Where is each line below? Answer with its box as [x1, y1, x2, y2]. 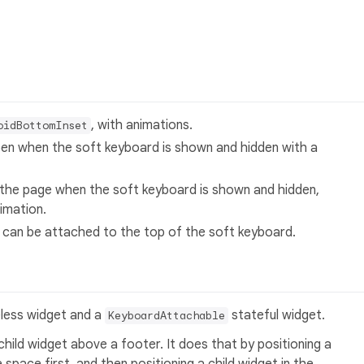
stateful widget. [228, 307, 325, 324]
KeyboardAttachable [108, 309, 225, 323]
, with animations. [91, 116, 193, 133]
